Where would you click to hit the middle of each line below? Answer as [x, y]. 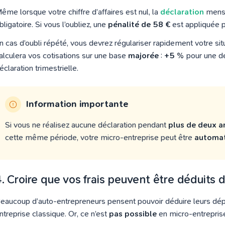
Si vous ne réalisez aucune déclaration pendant [87, 125]
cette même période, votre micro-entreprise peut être [100, 137]
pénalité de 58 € [139, 24]
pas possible [133, 214]
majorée [143, 55]
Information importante [77, 104]
